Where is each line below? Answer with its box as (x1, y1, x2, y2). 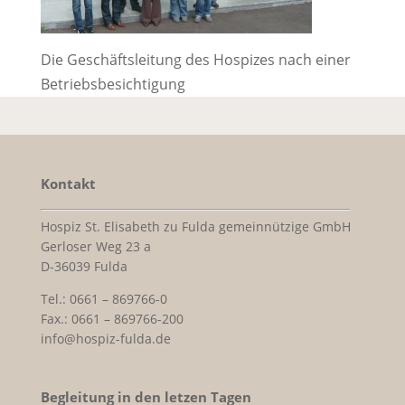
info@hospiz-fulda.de (40, 330, 171, 348)
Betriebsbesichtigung (40, 74, 185, 95)
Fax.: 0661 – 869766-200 (40, 310, 184, 328)
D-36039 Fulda (40, 258, 127, 276)
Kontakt (40, 174, 96, 193)
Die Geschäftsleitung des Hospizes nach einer (40, 50, 351, 71)
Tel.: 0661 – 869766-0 (40, 290, 167, 308)
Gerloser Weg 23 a (40, 238, 151, 256)
